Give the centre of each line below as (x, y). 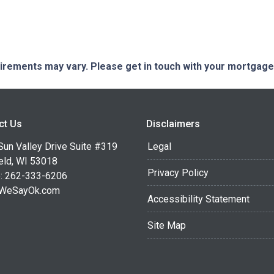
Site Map (167, 225)
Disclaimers (173, 124)
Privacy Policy (178, 173)
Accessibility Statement (198, 199)
